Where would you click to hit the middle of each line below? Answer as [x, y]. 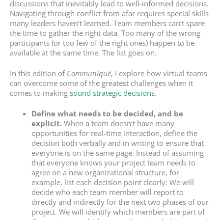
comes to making [40, 93]
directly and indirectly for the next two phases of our [120, 202]
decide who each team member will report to [107, 192]
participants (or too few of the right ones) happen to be [102, 42]
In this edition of [38, 73]
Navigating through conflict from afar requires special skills [109, 13]
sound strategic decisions [112, 93]
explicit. [46, 123]
